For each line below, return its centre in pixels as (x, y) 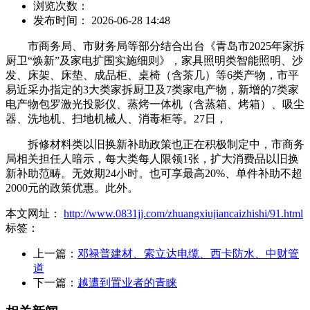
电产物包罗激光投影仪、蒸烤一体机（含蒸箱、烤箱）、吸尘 (155, 104)
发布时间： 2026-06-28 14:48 (102, 20)
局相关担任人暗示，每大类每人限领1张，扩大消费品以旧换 (152, 158)
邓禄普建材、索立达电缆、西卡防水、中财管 (188, 253)
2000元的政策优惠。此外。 (72, 188)
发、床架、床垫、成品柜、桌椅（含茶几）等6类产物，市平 (152, 75)
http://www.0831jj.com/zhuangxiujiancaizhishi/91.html (183, 213)
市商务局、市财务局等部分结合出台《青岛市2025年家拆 (155, 46)
